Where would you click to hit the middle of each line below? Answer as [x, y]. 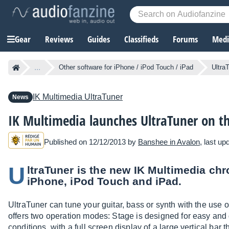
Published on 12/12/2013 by [91, 142]
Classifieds [141, 39]
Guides [99, 39]
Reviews [59, 39]
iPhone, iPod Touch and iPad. [105, 181]
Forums [185, 39]
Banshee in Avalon [169, 142]
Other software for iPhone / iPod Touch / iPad [126, 67]
